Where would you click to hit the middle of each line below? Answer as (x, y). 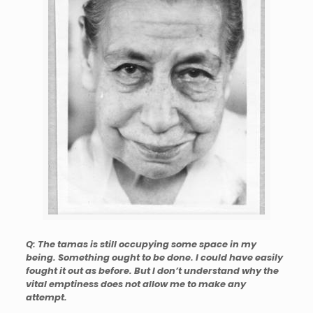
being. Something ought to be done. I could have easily (154, 258)
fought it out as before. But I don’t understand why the (152, 271)
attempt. (46, 298)
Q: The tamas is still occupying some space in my (141, 245)
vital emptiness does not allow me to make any (136, 284)
